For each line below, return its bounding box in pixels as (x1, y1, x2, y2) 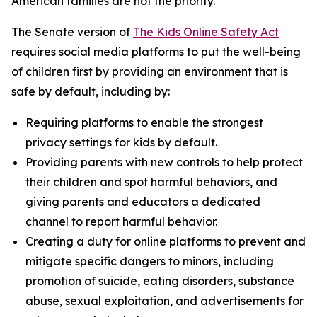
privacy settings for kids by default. (25, 135, 217, 149)
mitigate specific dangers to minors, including (25, 254, 274, 268)
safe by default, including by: (11, 84, 170, 98)
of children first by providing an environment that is (11, 64, 288, 79)
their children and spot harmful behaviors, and (25, 175, 277, 189)
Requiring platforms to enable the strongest (25, 115, 263, 129)
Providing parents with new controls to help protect (25, 155, 303, 169)
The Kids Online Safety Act (133, 25, 279, 39)
